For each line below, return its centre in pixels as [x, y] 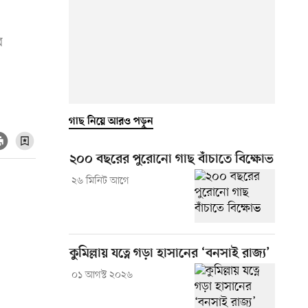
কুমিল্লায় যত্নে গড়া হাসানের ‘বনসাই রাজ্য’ [170, 254]
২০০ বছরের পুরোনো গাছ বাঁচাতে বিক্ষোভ [172, 159]
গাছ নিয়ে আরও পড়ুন [111, 121]
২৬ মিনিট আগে [100, 181]
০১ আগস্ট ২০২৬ [102, 275]
